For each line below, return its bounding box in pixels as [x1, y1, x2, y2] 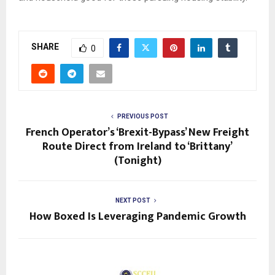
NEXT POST [115, 196, 150, 204]
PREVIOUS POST [117, 112, 168, 120]
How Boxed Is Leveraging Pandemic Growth [29, 207, 246, 226]
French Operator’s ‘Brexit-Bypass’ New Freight [26, 123, 249, 142]
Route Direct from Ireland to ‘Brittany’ [42, 137, 233, 156]
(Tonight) [114, 151, 161, 170]
